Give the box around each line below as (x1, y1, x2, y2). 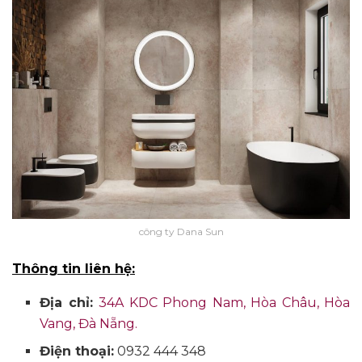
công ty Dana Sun (138, 225, 224, 238)
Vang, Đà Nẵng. (40, 315, 138, 331)
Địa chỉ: (40, 294, 99, 310)
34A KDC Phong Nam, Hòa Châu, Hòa (99, 294, 351, 310)
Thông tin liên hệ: (12, 260, 135, 276)
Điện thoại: (40, 343, 115, 359)
